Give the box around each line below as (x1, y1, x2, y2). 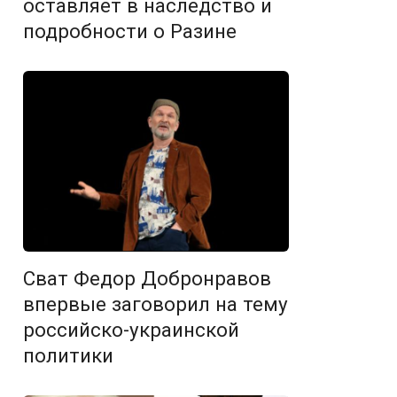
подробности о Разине (23, 19, 237, 43)
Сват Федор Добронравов (23, 267, 271, 291)
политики (23, 344, 113, 368)
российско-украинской (23, 318, 239, 342)
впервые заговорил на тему (23, 292, 288, 316)
